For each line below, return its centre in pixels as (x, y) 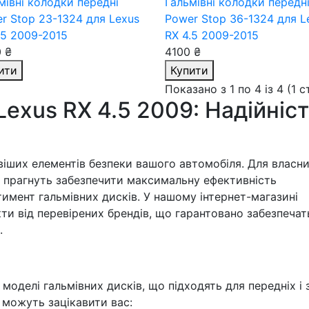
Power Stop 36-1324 (221, 19)
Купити (189, 70)
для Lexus (112, 19)
